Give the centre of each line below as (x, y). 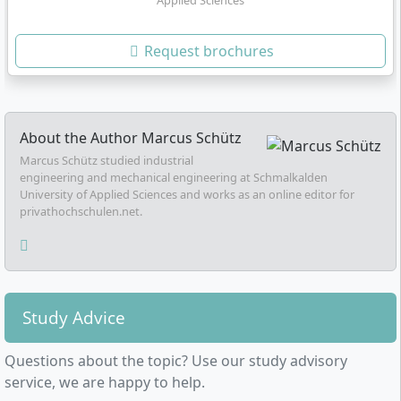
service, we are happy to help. (105, 382)
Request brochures (207, 51)
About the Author (81, 137)
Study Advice (74, 317)
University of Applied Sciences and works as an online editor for (187, 194)
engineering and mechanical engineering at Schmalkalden (174, 177)
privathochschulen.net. (81, 211)
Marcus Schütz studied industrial (107, 160)
